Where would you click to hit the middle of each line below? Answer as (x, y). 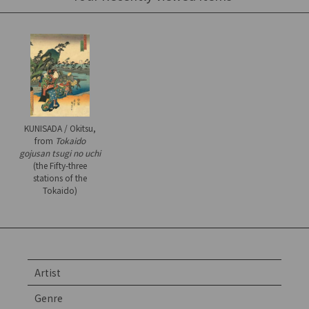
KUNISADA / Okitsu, (60, 128)
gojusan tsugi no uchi (60, 153)
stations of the (60, 178)
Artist (48, 273)
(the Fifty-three (60, 166)
